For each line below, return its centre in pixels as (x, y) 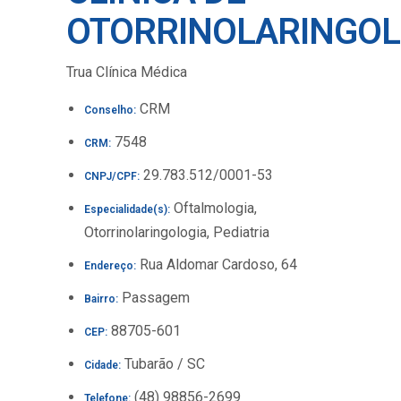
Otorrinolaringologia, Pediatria (177, 232)
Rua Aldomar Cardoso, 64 (217, 264)
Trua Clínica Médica (127, 72)
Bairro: (101, 299)
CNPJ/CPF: (112, 176)
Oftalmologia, (213, 208)
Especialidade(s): (127, 209)
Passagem (154, 298)
